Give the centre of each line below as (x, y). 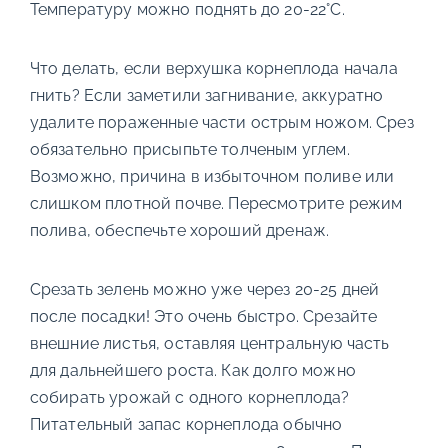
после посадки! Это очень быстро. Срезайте (203, 316)
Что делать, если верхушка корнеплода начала (213, 68)
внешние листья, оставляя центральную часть (209, 343)
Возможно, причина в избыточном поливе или (212, 176)
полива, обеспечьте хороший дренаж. (179, 230)
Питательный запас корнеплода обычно (186, 424)
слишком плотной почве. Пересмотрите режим (216, 203)
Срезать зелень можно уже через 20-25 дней (204, 289)
